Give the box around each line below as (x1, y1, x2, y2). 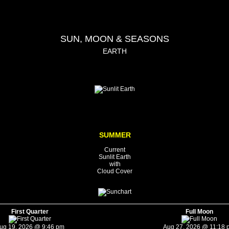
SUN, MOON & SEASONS (60, 33, 169, 44)
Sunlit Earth (99, 153, 131, 161)
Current (104, 146, 125, 153)
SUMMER (99, 130, 131, 139)
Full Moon (185, 208, 213, 215)
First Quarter (11, 208, 49, 215)
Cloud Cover (97, 167, 132, 175)
